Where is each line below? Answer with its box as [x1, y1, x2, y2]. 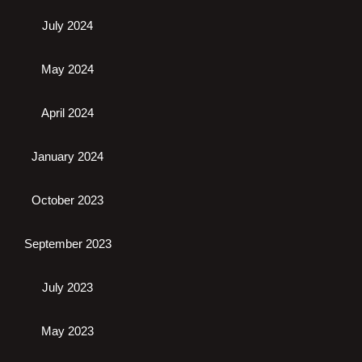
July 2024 [42, 19, 93, 32]
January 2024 [32, 149, 103, 163]
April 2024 [41, 106, 94, 120]
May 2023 [41, 324, 94, 338]
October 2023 [32, 193, 103, 207]
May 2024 [41, 62, 94, 76]
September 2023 [23, 237, 112, 250]
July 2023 [42, 280, 93, 294]
